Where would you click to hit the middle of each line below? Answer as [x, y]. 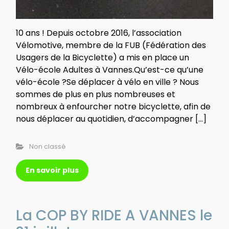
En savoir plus [52, 170]
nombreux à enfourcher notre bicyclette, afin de [113, 106]
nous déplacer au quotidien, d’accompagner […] [111, 119]
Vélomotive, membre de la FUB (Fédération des [111, 45]
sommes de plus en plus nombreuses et [96, 94]
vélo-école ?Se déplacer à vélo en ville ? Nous [107, 82]
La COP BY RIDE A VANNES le [114, 215]
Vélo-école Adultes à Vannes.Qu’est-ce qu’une [110, 70]
